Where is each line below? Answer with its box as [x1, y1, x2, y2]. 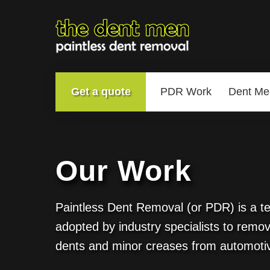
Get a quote [71, 86, 131, 98]
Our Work [55, 155, 192, 187]
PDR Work [160, 86, 212, 98]
